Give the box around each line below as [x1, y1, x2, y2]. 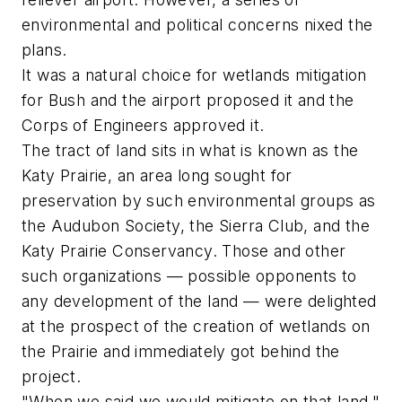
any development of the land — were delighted [22, 292, 377, 311]
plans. [22, 40, 67, 60]
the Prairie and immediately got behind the [22, 342, 340, 362]
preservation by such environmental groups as [22, 191, 376, 211]
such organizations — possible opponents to [22, 267, 357, 286]
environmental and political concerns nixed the [22, 15, 373, 35]
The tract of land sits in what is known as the [22, 141, 359, 161]
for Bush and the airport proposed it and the [22, 91, 354, 110]
